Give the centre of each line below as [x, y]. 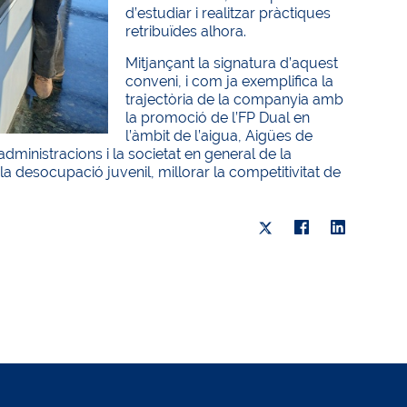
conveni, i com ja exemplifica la [230, 81]
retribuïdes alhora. [186, 31]
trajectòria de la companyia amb [235, 99]
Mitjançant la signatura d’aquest [232, 63]
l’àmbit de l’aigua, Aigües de [219, 136]
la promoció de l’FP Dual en [218, 118]
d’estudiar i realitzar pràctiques [228, 13]
